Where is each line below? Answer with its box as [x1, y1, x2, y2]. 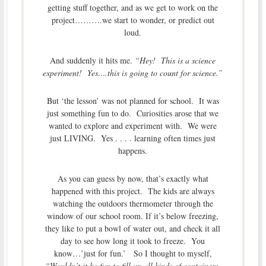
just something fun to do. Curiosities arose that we [47, 107, 219, 119]
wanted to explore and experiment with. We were [49, 120, 217, 132]
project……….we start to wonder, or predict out [51, 14, 214, 26]
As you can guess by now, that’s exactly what [57, 173, 208, 185]
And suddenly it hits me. [50, 55, 135, 66]
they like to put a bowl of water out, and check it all [45, 223, 221, 235]
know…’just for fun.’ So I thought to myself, [53, 248, 212, 259]
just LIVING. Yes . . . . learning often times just [50, 132, 216, 144]
